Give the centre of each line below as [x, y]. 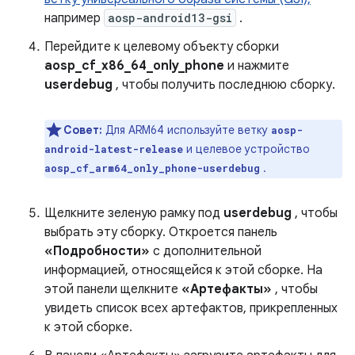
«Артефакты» [227, 289]
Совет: [83, 130]
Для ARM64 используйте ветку [188, 130]
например [74, 18]
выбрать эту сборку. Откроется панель [161, 232]
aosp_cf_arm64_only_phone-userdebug [152, 168]
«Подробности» [97, 251]
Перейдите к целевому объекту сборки [162, 47]
